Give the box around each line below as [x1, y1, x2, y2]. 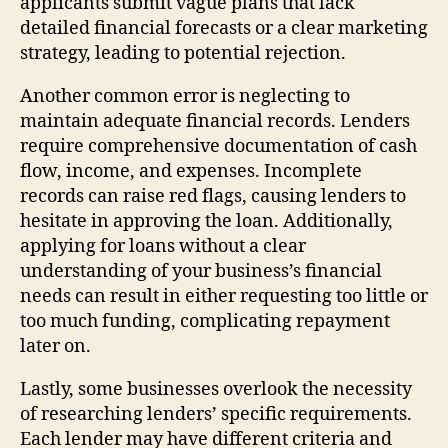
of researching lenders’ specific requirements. [20, 402, 412, 426]
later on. [20, 334, 91, 358]
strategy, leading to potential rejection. [20, 41, 346, 65]
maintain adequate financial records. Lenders [20, 109, 410, 133]
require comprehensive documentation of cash [20, 134, 417, 158]
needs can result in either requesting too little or [20, 284, 428, 308]
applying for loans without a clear [20, 234, 306, 258]
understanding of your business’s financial [20, 259, 382, 283]
